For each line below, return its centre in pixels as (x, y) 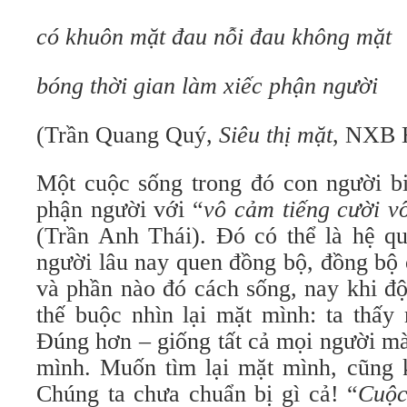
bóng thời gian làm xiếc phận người (207, 86)
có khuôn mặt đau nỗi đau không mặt (214, 37)
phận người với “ (120, 209)
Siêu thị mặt (276, 135)
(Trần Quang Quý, (128, 135)
